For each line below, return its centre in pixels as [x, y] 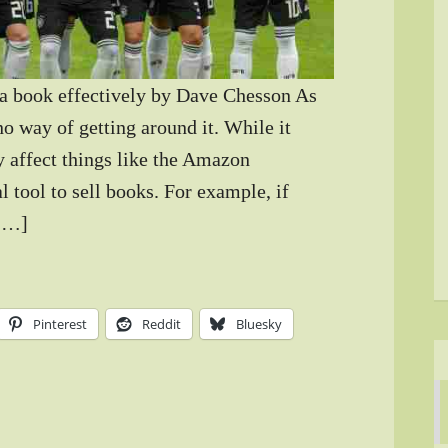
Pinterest [60, 324]
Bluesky [259, 324]
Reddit [161, 324]
